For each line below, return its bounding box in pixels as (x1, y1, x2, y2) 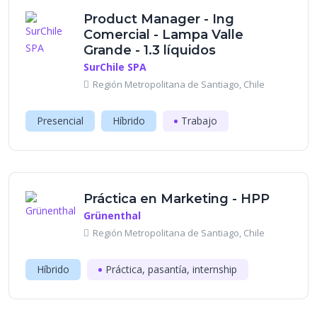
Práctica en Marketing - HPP (83, 191, 270, 207)
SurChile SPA (83, 60, 146, 74)
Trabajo (181, 114, 217, 127)
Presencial (37, 114, 83, 127)
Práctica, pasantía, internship (105, 263, 237, 276)
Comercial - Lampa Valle (83, 27, 243, 42)
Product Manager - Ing (83, 11, 234, 27)
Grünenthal (83, 209, 141, 222)
